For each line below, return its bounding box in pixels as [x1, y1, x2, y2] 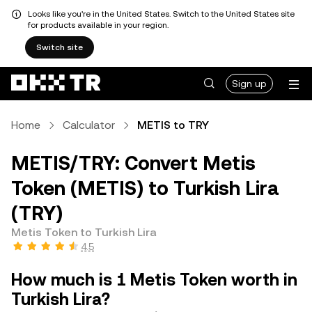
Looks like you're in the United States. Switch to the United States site [28, 9, 295, 19]
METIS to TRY [137, 118, 209, 132]
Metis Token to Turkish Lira [11, 226, 157, 239]
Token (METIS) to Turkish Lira [11, 177, 279, 199]
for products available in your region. [28, 20, 169, 30]
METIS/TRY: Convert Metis [11, 152, 256, 174]
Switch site [36, 42, 83, 52]
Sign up [232, 78, 267, 89]
